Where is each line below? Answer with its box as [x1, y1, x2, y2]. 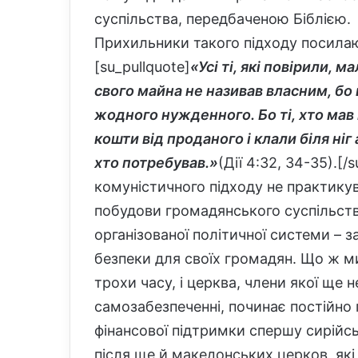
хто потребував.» [94, 154, 218, 171]
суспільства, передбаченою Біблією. [94, 10, 351, 27]
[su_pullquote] [94, 58, 190, 75]
